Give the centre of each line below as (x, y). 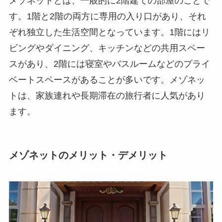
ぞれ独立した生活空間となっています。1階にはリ (109, 32)
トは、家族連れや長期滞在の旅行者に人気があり (107, 95)
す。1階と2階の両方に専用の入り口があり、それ (107, 16)
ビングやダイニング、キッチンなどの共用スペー (107, 48)
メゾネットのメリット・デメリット (88, 155)
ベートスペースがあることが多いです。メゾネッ (107, 80)
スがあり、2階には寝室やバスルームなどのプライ (109, 64)
